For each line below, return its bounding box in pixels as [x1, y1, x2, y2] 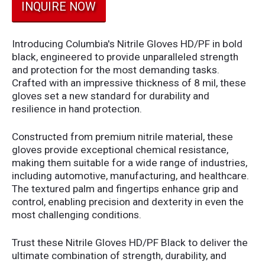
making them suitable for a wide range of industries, [11, 157, 247, 169]
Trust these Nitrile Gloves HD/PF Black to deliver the [11, 236, 248, 248]
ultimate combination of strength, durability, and [11, 249, 227, 261]
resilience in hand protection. [11, 103, 142, 115]
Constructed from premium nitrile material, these [11, 131, 233, 143]
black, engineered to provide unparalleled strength [11, 51, 238, 63]
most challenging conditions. [11, 209, 141, 221]
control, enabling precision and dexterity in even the [11, 196, 244, 208]
